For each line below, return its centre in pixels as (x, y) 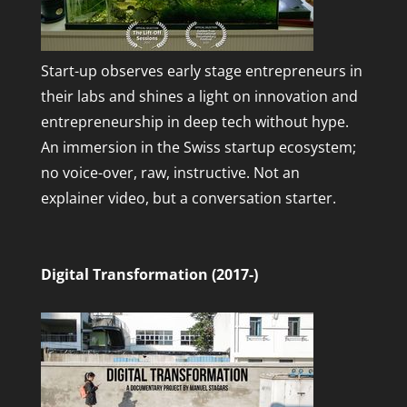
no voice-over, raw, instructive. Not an (170, 173)
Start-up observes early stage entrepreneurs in (201, 71)
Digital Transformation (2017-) (149, 275)
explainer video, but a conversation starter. (188, 199)
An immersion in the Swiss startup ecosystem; (198, 148)
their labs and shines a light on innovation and (199, 97)
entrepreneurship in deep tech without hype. (194, 122)
